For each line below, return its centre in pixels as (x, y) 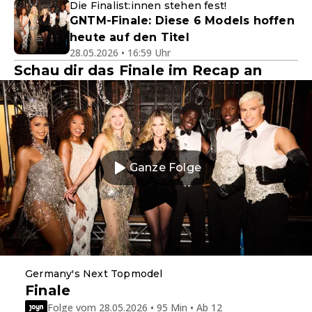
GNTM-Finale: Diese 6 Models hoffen (182, 21)
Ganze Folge (165, 168)
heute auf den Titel (130, 37)
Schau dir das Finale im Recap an (138, 70)
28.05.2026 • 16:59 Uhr (120, 53)
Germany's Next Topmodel (94, 274)
